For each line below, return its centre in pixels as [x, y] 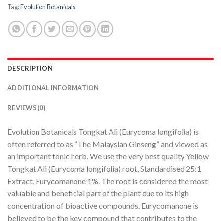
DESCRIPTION [30, 68]
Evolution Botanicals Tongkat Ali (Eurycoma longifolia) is [103, 131]
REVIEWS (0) [26, 107]
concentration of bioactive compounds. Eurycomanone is [103, 205]
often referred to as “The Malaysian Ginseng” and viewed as [108, 144]
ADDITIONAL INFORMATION [53, 88]
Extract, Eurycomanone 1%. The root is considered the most [108, 181]
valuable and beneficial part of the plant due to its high [98, 193]
